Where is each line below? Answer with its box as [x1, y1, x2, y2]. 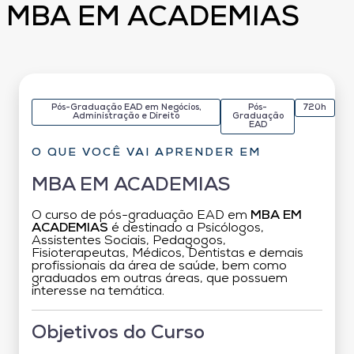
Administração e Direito [73, 111, 180, 121]
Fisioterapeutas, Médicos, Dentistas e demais [32, 247, 303, 260]
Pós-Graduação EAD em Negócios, [51, 103, 201, 112]
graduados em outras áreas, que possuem [32, 272, 288, 285]
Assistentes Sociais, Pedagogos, [32, 234, 226, 247]
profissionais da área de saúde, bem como [32, 259, 287, 273]
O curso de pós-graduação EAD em [32, 209, 250, 222]
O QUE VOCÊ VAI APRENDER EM [32, 146, 261, 159]
